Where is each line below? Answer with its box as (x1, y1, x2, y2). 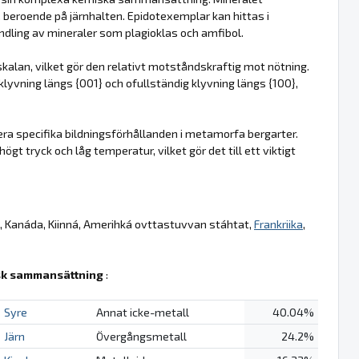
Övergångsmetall (95, 329, 187, 343)
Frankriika (254, 216, 303, 231)
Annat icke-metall (95, 305, 189, 319)
